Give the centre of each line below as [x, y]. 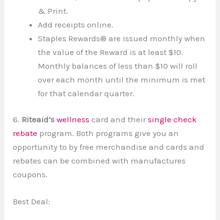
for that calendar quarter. [86, 93]
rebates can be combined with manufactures [99, 161]
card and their [119, 120]
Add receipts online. [76, 24]
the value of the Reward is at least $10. [111, 52]
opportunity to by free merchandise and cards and [109, 147]
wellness [73, 120]
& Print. [53, 11]
